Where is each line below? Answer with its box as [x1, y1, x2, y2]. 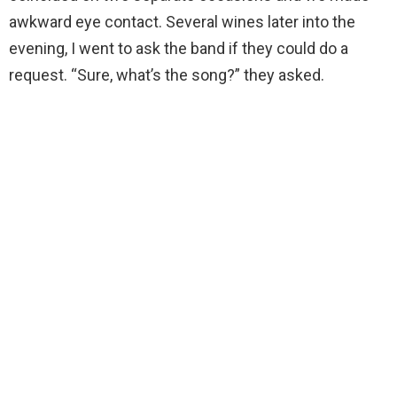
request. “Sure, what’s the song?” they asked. [9, 66, 324, 85]
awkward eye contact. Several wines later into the [9, 12, 355, 32]
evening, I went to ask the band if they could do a [9, 39, 348, 58]
